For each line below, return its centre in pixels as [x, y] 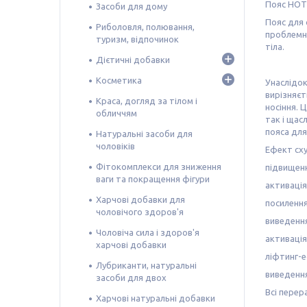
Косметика [119, 80]
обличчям [116, 113]
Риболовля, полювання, [145, 26]
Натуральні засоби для [144, 133]
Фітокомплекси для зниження [159, 166]
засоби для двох [131, 277]
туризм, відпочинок [137, 39]
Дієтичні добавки [133, 59]
